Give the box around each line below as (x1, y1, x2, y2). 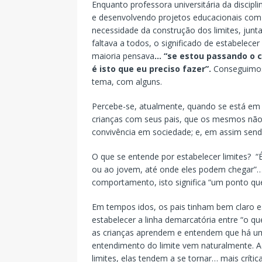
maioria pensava (92, 50, 154, 61)
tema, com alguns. (92, 75, 162, 87)
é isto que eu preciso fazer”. (92, 63, 211, 74)
